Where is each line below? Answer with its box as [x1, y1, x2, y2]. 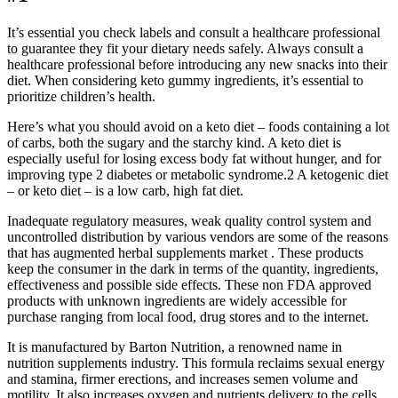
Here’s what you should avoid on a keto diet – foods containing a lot [7, 118, 389, 134]
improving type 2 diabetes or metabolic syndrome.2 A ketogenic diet [7, 166, 388, 182]
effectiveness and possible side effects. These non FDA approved [7, 276, 371, 292]
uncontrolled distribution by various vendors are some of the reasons [7, 228, 388, 244]
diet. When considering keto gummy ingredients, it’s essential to [7, 72, 363, 88]
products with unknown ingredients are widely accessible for [7, 292, 346, 308]
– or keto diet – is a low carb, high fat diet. [7, 182, 243, 198]
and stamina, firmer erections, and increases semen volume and [7, 370, 358, 386]
